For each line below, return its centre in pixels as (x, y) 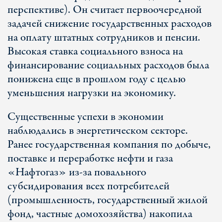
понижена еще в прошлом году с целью (97, 79)
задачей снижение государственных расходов (110, 24)
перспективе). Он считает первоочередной (105, 10)
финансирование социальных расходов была (108, 65)
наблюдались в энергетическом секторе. (98, 131)
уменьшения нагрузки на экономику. (94, 93)
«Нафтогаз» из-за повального (77, 172)
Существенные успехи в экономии (85, 117)
